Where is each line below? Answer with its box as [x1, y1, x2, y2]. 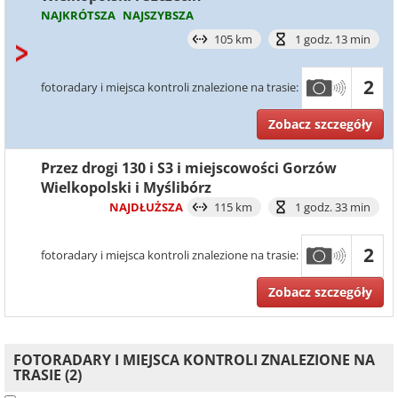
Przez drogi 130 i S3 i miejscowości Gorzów [41, 158, 337, 178]
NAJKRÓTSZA [41, 7, 115, 23]
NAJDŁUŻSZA [109, 199, 183, 215]
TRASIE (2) [13, 365, 82, 385]
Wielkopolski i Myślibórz [41, 178, 211, 197]
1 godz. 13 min [295, 31, 370, 47]
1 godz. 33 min [295, 199, 370, 215]
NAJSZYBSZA [123, 7, 194, 23]
